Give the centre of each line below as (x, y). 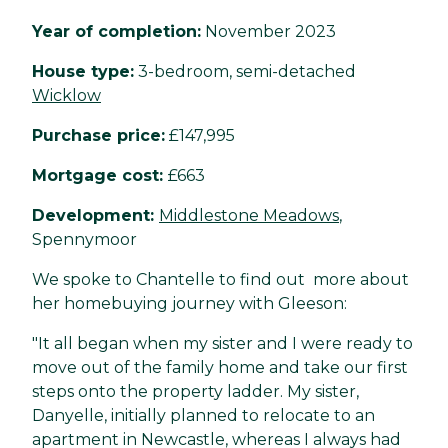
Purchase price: (98, 135)
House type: (83, 71)
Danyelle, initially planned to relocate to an (203, 415)
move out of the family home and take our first (220, 367)
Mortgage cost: (100, 175)
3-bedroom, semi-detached (245, 71)
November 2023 (268, 31)
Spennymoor (84, 239)
